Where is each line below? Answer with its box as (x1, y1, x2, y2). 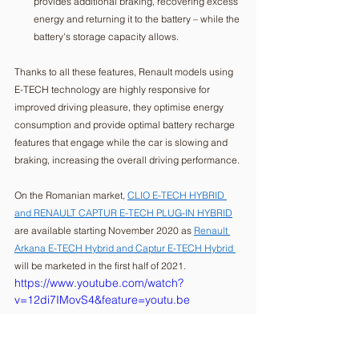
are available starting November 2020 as (14, 224, 194, 236)
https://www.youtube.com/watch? (14, 275, 184, 290)
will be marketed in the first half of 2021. (14, 259, 188, 272)
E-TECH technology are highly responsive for (14, 83, 212, 95)
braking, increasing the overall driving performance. (14, 153, 240, 166)
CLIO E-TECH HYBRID (127, 188, 227, 201)
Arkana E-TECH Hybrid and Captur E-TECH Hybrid (14, 241, 236, 254)
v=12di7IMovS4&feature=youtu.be (14, 292, 190, 307)
